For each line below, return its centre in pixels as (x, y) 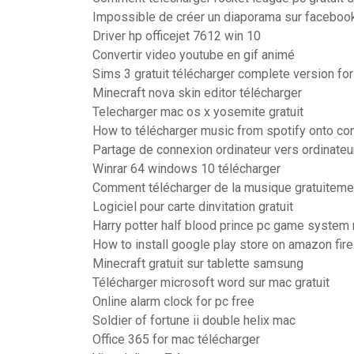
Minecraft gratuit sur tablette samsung (198, 264)
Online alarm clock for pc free (173, 301)
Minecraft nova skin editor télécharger (197, 93)
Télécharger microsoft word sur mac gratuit (211, 282)
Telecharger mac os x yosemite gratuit (198, 112)
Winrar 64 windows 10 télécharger (186, 169)
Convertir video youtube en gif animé (194, 55)
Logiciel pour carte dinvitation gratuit (193, 207)
